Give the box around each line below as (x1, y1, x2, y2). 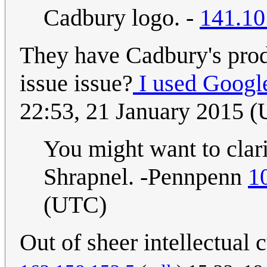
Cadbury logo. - (44, 4, 200, 32)
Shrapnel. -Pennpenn (44, 163, 248, 191)
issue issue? (20, 70, 133, 97)
